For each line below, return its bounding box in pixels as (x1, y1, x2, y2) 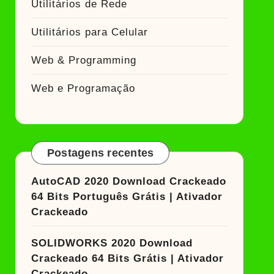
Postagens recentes (46, 147, 154, 159)
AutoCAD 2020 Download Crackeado (31, 176, 226, 187)
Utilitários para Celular (31, 26, 148, 38)
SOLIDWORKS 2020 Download (31, 237, 193, 249)
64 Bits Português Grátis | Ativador (31, 191, 223, 202)
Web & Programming (31, 54, 136, 66)
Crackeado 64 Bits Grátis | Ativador (31, 253, 224, 264)
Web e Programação (31, 83, 135, 94)
